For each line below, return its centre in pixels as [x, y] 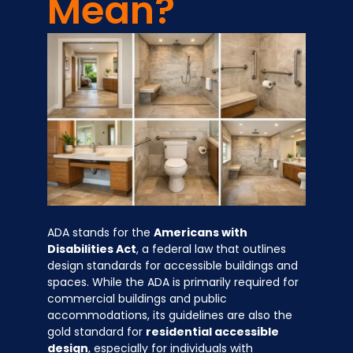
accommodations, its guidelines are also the [170, 315]
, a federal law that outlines [211, 249]
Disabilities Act [92, 249]
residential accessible [212, 331]
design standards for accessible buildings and [173, 265]
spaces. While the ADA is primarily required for [173, 282]
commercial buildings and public [137, 298]
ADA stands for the [100, 232]
